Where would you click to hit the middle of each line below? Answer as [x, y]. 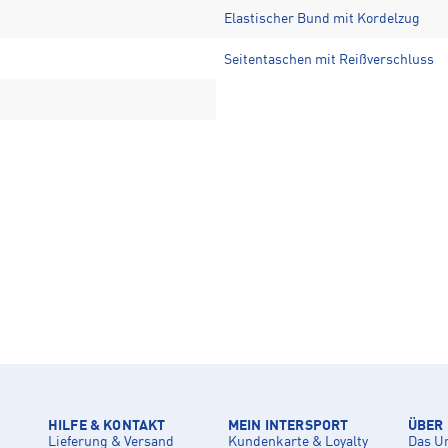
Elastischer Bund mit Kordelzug [322, 18]
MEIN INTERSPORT [288, 425]
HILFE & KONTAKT [107, 425]
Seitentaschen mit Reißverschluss [329, 59]
